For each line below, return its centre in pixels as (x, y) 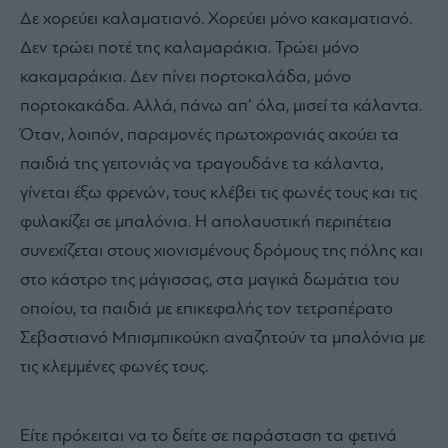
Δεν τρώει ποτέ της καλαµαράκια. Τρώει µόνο (189, 49)
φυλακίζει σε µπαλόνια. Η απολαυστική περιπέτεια (206, 223)
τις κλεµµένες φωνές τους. (114, 368)
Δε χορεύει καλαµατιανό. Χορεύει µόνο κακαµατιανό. (216, 20)
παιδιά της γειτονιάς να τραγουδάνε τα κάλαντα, (201, 165)
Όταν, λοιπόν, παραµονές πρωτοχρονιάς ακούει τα (209, 136)
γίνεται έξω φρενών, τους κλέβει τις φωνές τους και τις (218, 194)
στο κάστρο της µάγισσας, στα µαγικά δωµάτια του (209, 281)
